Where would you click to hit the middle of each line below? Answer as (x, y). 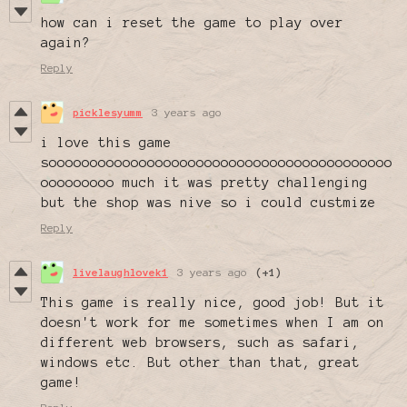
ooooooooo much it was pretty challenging (204, 183)
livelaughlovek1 (120, 273)
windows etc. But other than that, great (200, 363)
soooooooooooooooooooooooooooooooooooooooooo (217, 163)
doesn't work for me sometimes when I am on (213, 323)
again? (65, 43)
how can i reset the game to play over (192, 23)
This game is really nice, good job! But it (213, 303)
